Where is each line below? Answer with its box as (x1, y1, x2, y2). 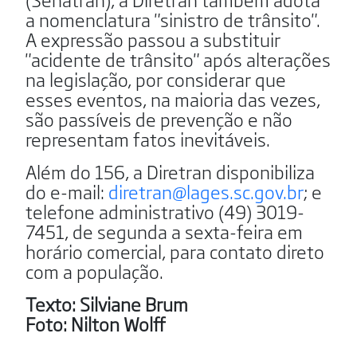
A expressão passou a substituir (25, 25, 280, 53)
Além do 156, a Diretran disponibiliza (25, 157, 315, 185)
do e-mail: (25, 177, 108, 205)
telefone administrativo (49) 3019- (25, 197, 304, 225)
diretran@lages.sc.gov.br (108, 177, 304, 205)
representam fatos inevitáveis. (25, 124, 270, 152)
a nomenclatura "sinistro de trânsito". (25, 5, 320, 33)
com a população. (25, 257, 163, 284)
